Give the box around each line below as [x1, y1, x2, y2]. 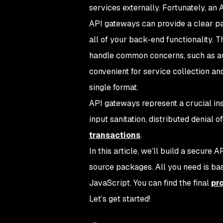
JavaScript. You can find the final [89, 178, 211, 188]
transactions [89, 130, 140, 140]
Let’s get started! [89, 194, 150, 204]
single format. [89, 82, 138, 93]
